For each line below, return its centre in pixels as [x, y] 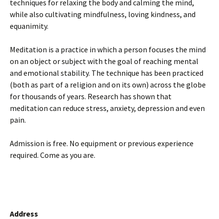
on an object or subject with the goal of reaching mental [104, 61]
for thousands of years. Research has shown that [91, 97]
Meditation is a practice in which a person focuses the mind [108, 50]
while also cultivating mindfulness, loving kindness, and [103, 14]
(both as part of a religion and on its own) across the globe [108, 85]
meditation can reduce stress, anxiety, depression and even [107, 108]
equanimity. [29, 26]
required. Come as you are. [53, 155]
